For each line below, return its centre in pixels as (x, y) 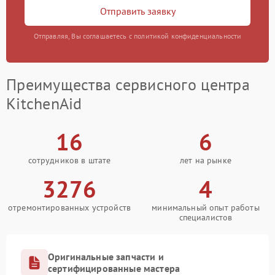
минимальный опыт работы (206, 208)
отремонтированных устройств (69, 208)
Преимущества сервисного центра (128, 85)
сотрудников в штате (69, 161)
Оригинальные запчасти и (106, 257)
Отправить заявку (137, 11)
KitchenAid (44, 104)
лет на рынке (206, 161)
